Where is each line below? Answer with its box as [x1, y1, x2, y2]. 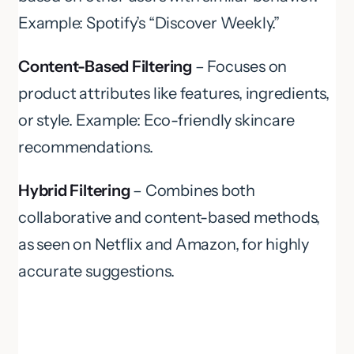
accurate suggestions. [18, 262, 175, 281]
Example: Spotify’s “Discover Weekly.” [18, 13, 280, 33]
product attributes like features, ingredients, [18, 84, 330, 104]
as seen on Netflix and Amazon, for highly [18, 235, 309, 254]
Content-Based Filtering [18, 57, 192, 77]
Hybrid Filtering [18, 181, 130, 201]
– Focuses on [191, 57, 288, 77]
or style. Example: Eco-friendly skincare [18, 111, 296, 130]
